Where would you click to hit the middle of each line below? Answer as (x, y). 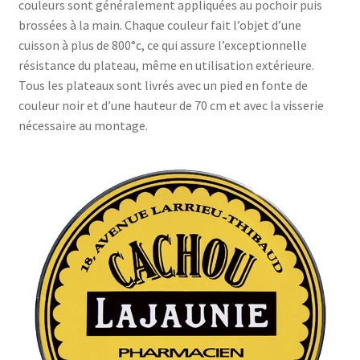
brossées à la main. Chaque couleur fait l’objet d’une (160, 25)
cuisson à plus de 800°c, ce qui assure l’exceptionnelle (162, 45)
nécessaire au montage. (83, 125)
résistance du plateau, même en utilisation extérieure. (166, 65)
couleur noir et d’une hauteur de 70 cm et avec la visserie (171, 105)
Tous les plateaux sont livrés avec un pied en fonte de (163, 85)
